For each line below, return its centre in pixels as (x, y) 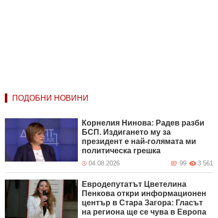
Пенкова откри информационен (144, 193)
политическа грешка (121, 150)
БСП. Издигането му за (127, 132)
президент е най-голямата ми (139, 141)
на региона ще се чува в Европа (144, 212)
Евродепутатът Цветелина (134, 184)
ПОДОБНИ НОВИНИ (50, 98)
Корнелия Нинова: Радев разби (143, 123)
